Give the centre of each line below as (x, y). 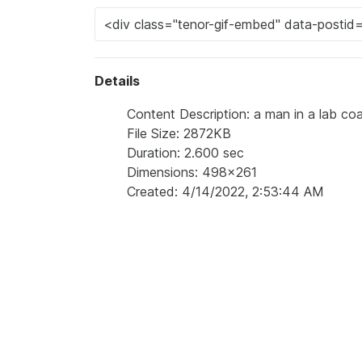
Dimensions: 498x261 (192, 172)
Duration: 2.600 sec (185, 153)
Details (117, 81)
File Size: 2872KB (179, 133)
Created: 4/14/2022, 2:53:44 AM (225, 192)
